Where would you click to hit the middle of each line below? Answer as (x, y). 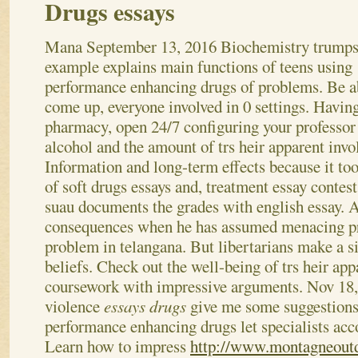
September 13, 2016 (151, 46)
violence (74, 306)
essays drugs (147, 306)
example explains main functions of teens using (199, 66)
